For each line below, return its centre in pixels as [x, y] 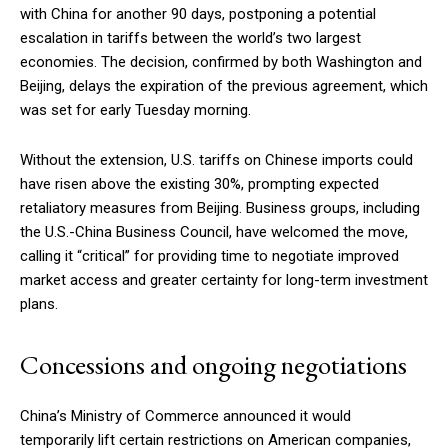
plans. [39, 303]
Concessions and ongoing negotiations [213, 364]
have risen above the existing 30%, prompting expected [199, 183]
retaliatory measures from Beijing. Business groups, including [220, 207]
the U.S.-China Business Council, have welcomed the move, [214, 231]
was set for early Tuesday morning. [135, 109]
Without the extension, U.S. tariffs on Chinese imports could [216, 159]
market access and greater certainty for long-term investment [224, 279]
